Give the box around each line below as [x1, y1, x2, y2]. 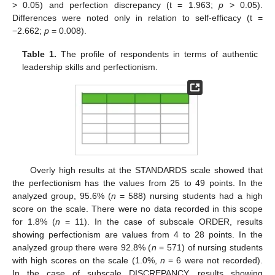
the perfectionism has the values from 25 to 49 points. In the [12, 178, 263, 188]
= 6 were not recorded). [165, 255, 263, 266]
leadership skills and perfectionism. [22, 62, 158, 72]
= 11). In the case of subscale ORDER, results [60, 217, 263, 227]
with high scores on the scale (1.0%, [12, 255, 160, 266]
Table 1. [22, 49, 57, 60]
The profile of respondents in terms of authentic [56, 49, 258, 60]
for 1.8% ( [12, 217, 55, 227]
